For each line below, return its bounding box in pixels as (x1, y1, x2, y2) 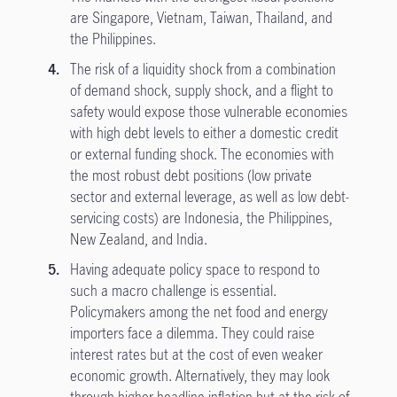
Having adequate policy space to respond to (69, 260, 320, 279)
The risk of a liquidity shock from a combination (69, 59, 336, 79)
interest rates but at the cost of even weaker (69, 345, 323, 364)
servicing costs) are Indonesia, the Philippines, (69, 208, 332, 228)
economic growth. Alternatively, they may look (69, 366, 330, 385)
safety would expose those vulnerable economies (69, 102, 347, 121)
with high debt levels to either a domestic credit (69, 123, 339, 143)
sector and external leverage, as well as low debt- (69, 187, 349, 206)
